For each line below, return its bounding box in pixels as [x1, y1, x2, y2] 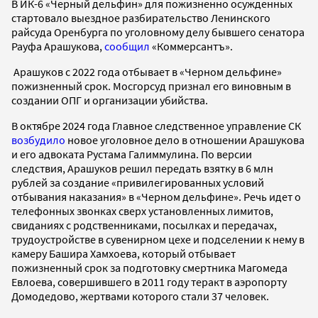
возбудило [11, 132, 65, 147]
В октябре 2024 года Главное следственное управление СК [11, 118, 301, 133]
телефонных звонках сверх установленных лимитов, [11, 203, 273, 218]
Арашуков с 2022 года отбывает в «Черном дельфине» [11, 64, 282, 79]
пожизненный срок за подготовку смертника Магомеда [11, 260, 287, 275]
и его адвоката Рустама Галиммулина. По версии [11, 146, 252, 161]
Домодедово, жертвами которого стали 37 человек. [11, 288, 269, 303]
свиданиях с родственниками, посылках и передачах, [11, 217, 277, 232]
